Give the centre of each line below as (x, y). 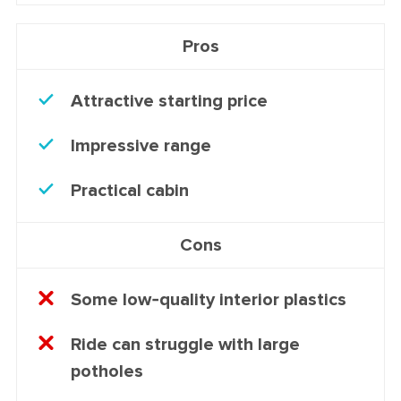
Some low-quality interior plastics (209, 299)
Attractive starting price (169, 101)
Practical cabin (130, 190)
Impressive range (141, 145)
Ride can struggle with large (185, 344)
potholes (107, 371)
